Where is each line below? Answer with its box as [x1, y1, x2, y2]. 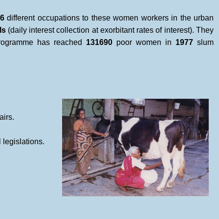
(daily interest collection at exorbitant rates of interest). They [5, 26, 214, 34]
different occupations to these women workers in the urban [4, 14, 214, 22]
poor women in [112, 38, 175, 46]
